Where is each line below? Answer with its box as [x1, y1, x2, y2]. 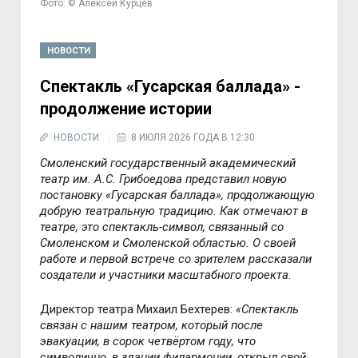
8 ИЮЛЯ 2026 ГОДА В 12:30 [131, 132, 256, 144]
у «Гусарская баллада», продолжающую [97, 188, 316, 203]
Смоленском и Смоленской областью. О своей [40, 236, 296, 251]
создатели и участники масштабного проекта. [40, 268, 292, 283]
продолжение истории [40, 99, 213, 119]
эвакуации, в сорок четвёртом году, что [40, 334, 257, 349]
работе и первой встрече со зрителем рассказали [40, 252, 312, 267]
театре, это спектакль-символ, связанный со [40, 220, 284, 235]
